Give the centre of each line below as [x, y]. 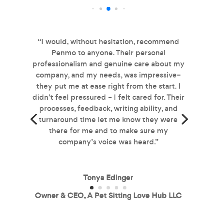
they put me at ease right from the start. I [108, 86]
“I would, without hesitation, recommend [108, 41]
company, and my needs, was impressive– [108, 75]
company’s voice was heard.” [108, 141]
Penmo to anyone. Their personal [108, 52]
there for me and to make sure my [108, 130]
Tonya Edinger [108, 177]
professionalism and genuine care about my [108, 63]
